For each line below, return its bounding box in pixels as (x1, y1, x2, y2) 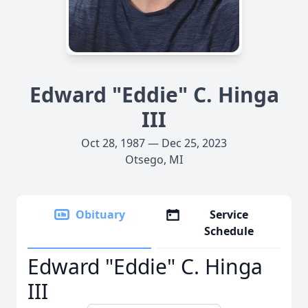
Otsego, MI (125, 152, 183, 167)
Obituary (76, 207, 125, 222)
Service (210, 207, 249, 222)
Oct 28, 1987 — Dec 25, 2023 (81, 135, 227, 151)
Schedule (204, 223, 254, 239)
